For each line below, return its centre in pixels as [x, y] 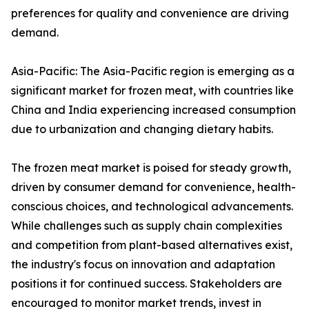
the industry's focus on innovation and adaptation [143, 265]
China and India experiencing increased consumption [153, 110]
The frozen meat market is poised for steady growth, [151, 168]
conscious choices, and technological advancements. [152, 207]
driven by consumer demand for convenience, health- [153, 187]
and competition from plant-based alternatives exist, [152, 245]
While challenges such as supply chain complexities [147, 226]
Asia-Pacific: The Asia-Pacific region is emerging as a [153, 71]
